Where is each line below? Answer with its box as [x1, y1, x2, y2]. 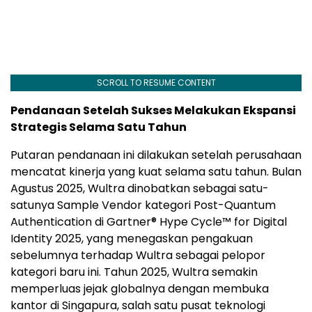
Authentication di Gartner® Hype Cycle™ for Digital [10, 214, 287, 231]
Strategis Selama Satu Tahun [10, 119, 187, 136]
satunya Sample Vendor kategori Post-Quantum [10, 197, 276, 214]
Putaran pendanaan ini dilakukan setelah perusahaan [10, 147, 302, 164]
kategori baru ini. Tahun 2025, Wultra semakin [10, 264, 258, 281]
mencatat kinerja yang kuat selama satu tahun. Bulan [10, 164, 302, 180]
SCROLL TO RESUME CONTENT [96, 77, 216, 89]
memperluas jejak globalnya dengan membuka [10, 281, 269, 297]
